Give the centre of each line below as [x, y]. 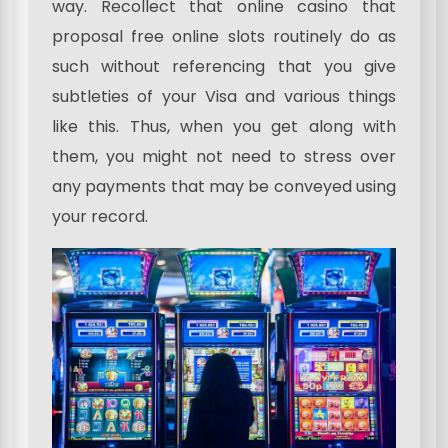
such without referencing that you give [224, 66]
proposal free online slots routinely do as [224, 36]
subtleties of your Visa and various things [224, 96]
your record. [100, 216]
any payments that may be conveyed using [224, 186]
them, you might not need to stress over [224, 156]
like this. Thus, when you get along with [224, 126]
